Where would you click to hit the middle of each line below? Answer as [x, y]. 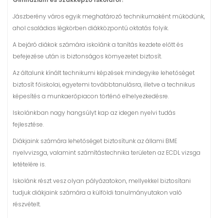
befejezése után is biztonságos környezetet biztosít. [87, 56]
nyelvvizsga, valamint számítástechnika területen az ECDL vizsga [107, 152]
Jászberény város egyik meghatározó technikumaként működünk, [109, 16]
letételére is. [29, 164]
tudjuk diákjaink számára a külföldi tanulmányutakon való [97, 192]
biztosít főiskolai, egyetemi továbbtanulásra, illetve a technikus [104, 84]
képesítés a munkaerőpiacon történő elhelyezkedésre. [91, 96]
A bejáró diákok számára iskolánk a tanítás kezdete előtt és [98, 44]
